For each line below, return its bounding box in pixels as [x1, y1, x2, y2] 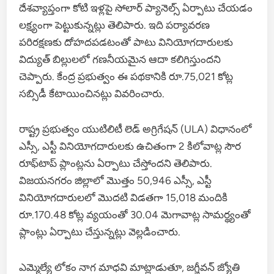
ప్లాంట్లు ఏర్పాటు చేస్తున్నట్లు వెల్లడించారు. [19, 225, 181, 238]
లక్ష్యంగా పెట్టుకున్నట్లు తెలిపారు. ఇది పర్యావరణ [19, 18, 210, 31]
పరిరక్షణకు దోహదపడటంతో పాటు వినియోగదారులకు [19, 35, 234, 48]
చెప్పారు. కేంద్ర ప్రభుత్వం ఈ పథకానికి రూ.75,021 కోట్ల [19, 70, 234, 83]
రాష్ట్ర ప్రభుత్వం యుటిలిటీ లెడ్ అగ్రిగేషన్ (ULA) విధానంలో [19, 122, 253, 135]
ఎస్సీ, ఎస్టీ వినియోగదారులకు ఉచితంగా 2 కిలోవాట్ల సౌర [19, 139, 242, 152]
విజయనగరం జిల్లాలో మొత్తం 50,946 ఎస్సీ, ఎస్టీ [19, 174, 212, 187]
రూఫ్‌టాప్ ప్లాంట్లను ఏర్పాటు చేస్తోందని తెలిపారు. [19, 157, 213, 169]
